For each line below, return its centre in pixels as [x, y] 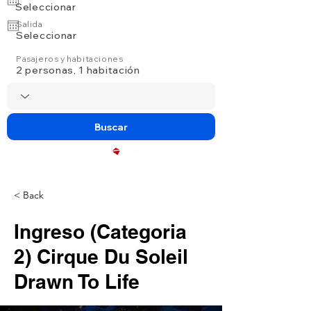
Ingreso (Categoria [100, 232]
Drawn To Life [77, 281]
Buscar [111, 127]
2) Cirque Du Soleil [101, 257]
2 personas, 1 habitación [78, 70]
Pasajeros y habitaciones [70, 59]
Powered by [96, 153]
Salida [30, 24]
